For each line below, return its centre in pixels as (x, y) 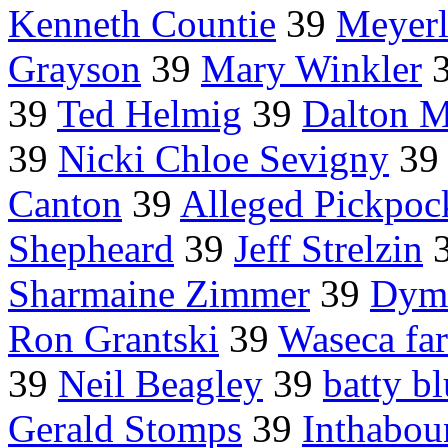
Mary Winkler (311, 69)
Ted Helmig (149, 114)
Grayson (74, 69)
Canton (65, 204)
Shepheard (91, 249)
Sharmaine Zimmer (159, 294)
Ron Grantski (113, 339)
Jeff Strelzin (328, 249)
